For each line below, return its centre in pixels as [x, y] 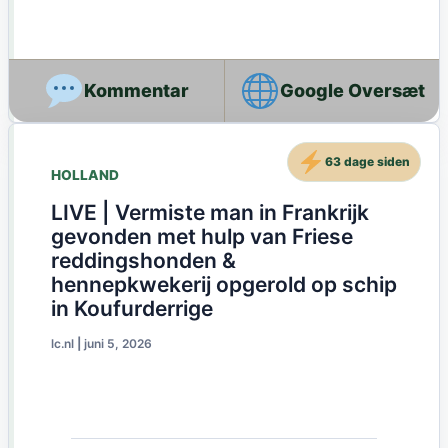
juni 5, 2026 [117, 343]
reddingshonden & [143, 260]
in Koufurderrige [131, 308]
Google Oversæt [353, 91]
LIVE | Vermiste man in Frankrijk [209, 212]
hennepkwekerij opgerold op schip [223, 284]
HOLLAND [84, 174]
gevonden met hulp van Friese [201, 236]
